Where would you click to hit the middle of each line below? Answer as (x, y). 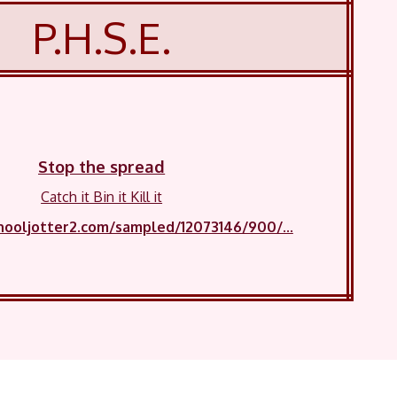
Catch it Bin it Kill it (102, 197)
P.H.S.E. (101, 37)
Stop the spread (102, 166)
